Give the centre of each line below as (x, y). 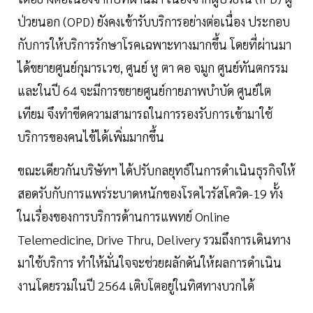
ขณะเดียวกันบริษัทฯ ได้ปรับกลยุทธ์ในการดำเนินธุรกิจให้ (156, 170)
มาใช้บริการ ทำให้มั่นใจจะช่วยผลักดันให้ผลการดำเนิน (150, 262)
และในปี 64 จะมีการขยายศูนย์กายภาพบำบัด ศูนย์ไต (144, 90)
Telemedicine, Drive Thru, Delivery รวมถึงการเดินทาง (154, 239)
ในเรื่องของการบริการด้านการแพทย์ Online (124, 216)
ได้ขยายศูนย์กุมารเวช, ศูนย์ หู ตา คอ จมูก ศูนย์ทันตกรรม (153, 67)
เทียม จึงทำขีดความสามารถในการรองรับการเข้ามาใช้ (145, 113)
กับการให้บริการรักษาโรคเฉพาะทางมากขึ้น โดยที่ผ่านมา (154, 44)
